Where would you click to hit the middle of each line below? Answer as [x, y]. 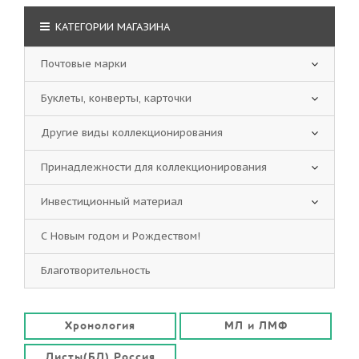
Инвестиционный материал [112, 202]
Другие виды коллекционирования [132, 133]
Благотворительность [96, 270]
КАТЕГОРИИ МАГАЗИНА [111, 27]
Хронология [101, 326]
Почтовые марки [84, 64]
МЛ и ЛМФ [256, 326]
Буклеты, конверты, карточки [116, 98]
